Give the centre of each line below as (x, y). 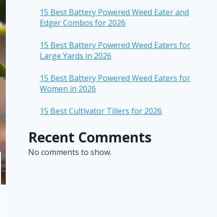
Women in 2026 (68, 88)
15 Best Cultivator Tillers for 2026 (101, 111)
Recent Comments (90, 137)
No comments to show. (70, 152)
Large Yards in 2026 (76, 55)
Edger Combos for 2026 (83, 23)
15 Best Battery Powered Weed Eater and (115, 12)
